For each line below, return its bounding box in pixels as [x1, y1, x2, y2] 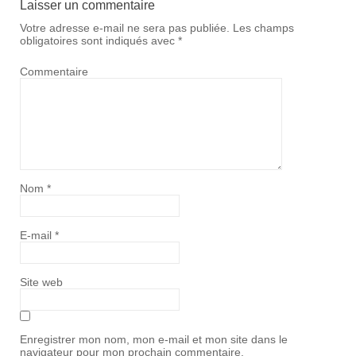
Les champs [230, 21, 294, 34]
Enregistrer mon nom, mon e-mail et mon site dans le [20, 333, 288, 346]
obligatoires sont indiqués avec [20, 34, 178, 47]
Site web [20, 276, 63, 288]
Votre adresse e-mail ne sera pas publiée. [20, 21, 230, 34]
